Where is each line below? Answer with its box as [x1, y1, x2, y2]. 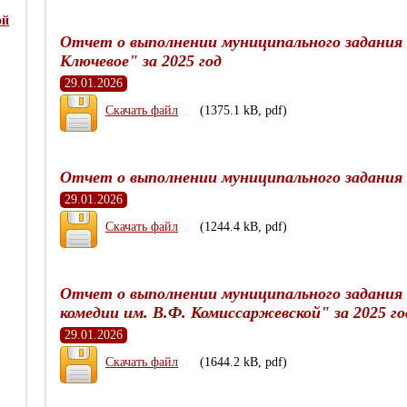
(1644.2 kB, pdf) [200, 355, 287, 369]
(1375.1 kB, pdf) [200, 104, 287, 117]
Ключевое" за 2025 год [60, 52, 222, 70]
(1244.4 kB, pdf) [200, 220, 287, 233]
